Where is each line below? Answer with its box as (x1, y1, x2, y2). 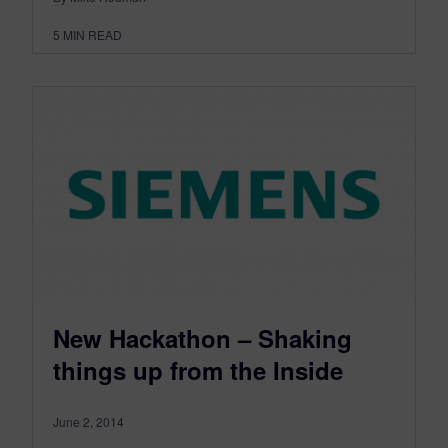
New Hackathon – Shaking (53, 321, 352, 355)
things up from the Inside (53, 353, 343, 387)
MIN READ (63, 26, 122, 44)
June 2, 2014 (53, 413, 124, 430)
